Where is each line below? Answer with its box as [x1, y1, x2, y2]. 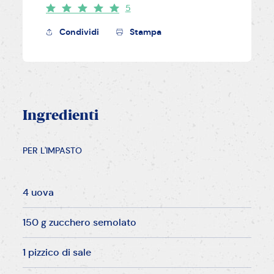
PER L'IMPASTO [23, 145, 83, 157]
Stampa [129, 26, 161, 38]
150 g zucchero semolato [23, 216, 137, 229]
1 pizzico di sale [23, 246, 92, 259]
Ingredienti [23, 109, 99, 124]
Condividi [59, 26, 99, 38]
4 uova [23, 186, 54, 199]
